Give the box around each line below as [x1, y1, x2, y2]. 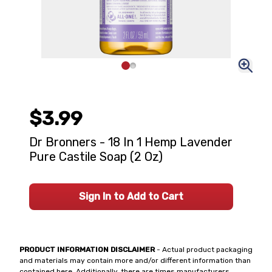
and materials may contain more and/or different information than [19, 256, 251, 265]
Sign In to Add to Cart [79, 191, 183, 202]
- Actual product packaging [155, 245, 253, 254]
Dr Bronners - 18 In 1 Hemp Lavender [29, 135, 233, 149]
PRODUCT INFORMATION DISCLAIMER [19, 245, 155, 254]
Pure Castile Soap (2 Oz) [29, 149, 163, 164]
